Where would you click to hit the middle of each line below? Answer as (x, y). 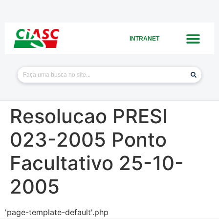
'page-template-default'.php (57, 212)
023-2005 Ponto (88, 140)
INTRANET (145, 38)
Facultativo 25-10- (97, 163)
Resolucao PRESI (89, 116)
